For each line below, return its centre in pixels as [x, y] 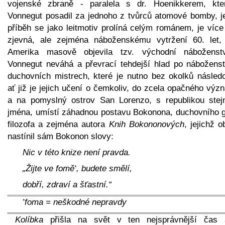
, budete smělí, [104, 168]
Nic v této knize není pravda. [77, 152]
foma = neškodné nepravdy [76, 202]
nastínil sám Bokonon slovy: [61, 136]
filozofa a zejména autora [58, 124]
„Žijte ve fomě [48, 168]
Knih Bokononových [146, 124]
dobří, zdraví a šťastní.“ [67, 184]
